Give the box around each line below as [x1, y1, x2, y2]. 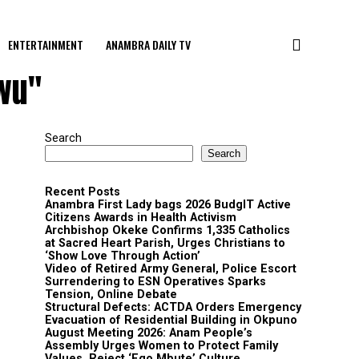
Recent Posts [45, 185, 120, 199]
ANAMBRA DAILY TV [106, 36, 191, 53]
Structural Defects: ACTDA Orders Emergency [45, 301, 301, 314]
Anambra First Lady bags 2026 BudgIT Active [45, 198, 291, 212]
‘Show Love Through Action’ [45, 249, 200, 263]
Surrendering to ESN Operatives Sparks [45, 275, 266, 288]
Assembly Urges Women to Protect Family [45, 339, 278, 353]
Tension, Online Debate [45, 288, 177, 301]
